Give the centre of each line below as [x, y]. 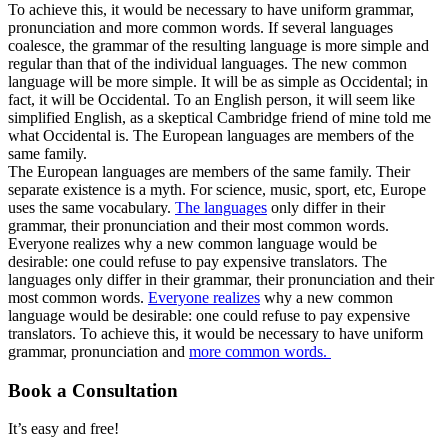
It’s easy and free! [63, 429]
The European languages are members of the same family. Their [209, 171]
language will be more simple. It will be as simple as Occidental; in [218, 81]
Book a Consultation [93, 390]
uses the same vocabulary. [91, 207]
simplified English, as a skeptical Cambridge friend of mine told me [219, 117]
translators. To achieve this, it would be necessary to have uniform [215, 333]
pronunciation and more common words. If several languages [200, 27]
